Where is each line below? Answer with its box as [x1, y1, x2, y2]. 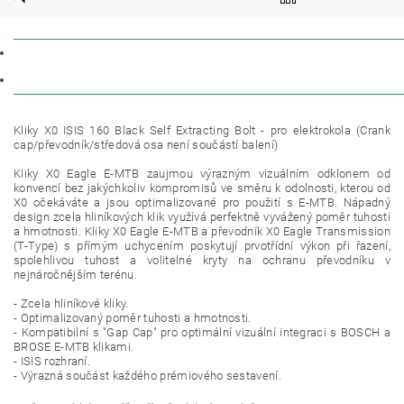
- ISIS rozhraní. [14, 354, 91, 368]
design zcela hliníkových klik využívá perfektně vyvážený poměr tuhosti [14, 210, 390, 224]
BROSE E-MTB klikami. [14, 340, 134, 353]
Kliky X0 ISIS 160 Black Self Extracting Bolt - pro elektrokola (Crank [14, 124, 390, 137]
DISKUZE [28, 74, 76, 87]
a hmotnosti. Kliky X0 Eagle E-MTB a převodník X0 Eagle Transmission [14, 225, 390, 238]
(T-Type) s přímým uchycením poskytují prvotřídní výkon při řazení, [14, 239, 390, 252]
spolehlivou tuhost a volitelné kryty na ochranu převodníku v [14, 253, 390, 267]
